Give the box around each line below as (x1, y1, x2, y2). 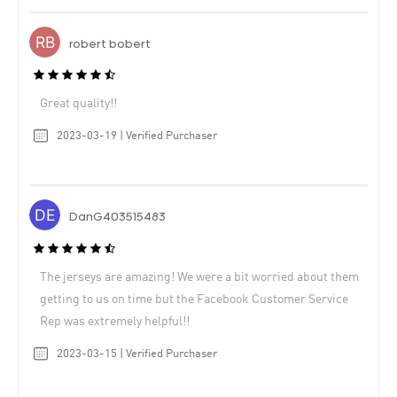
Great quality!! (40, 97, 117, 111)
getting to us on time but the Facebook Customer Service (40, 292, 348, 306)
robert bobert (69, 37, 151, 51)
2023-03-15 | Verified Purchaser (57, 347, 217, 360)
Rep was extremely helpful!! (40, 315, 190, 328)
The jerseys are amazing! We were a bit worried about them (40, 270, 359, 284)
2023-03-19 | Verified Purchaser (57, 130, 217, 143)
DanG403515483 (69, 211, 166, 225)
